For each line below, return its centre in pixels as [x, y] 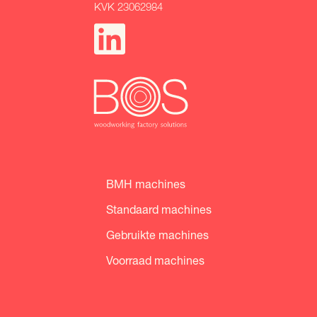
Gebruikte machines [157, 235]
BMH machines [145, 184]
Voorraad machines [155, 260]
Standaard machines [158, 209]
